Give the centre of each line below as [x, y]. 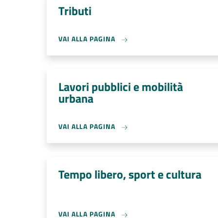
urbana [76, 98]
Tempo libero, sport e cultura [130, 174]
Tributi [75, 11]
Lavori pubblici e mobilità [121, 87]
